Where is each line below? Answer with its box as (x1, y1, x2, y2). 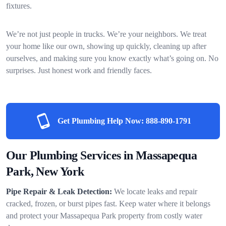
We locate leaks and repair (114, 187, 197, 196)
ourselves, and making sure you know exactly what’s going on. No (6, 53, 218, 63)
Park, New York (6, 164, 84, 178)
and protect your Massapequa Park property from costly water (6, 211, 202, 220)
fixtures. (6, 1, 32, 10)
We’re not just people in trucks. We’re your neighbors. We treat (6, 29, 206, 38)
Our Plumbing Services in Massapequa (6, 148, 197, 162)
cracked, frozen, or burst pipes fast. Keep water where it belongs (6, 199, 210, 208)
